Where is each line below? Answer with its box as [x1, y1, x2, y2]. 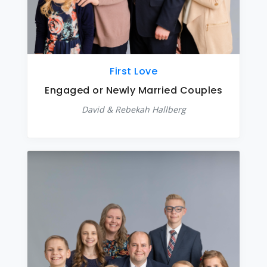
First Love [110, 64, 157, 78]
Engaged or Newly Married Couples [45, 83, 222, 97]
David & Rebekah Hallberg [81, 104, 186, 115]
